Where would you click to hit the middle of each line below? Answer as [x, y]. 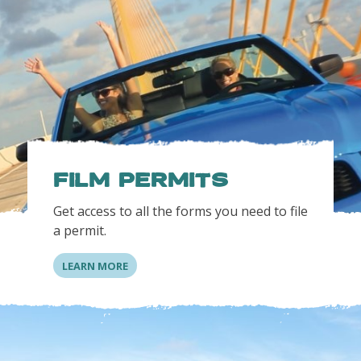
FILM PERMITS [140, 180]
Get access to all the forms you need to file [180, 212]
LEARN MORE [95, 266]
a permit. [81, 231]
